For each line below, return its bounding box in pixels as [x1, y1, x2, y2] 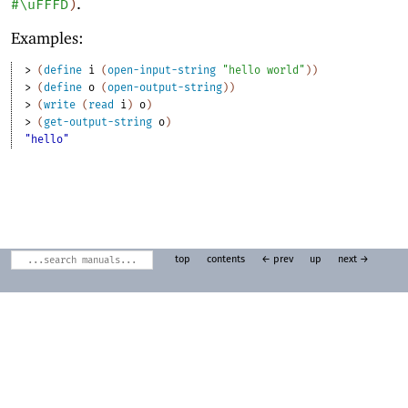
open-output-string [107, 81, 223, 95]
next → [337, 255, 369, 265]
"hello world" [222, 64, 306, 77]
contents [206, 255, 245, 265]
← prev [260, 255, 293, 265]
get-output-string [44, 116, 153, 129]
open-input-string [107, 64, 217, 77]
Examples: [11, 27, 84, 47]
